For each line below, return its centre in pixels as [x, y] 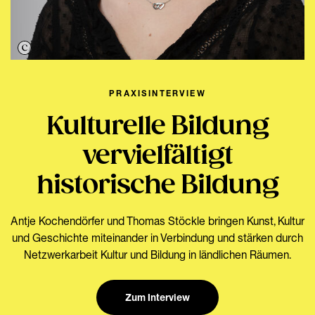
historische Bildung [157, 186]
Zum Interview [157, 297]
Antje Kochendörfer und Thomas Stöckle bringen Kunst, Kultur [157, 220]
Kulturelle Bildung [157, 127]
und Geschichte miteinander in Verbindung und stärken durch [157, 237]
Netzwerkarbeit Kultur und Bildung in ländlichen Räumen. [157, 254]
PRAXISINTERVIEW [157, 93]
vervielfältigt [157, 156]
